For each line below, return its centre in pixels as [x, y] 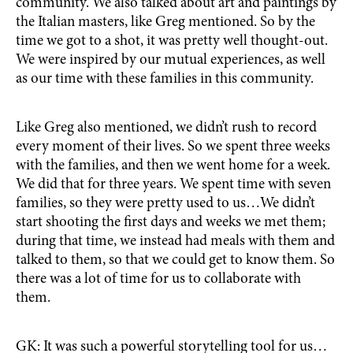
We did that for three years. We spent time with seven [173, 185]
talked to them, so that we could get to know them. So [175, 260]
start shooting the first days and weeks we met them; [171, 223]
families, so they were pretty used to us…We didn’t [165, 204]
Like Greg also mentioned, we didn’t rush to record [166, 128]
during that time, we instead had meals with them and [175, 242]
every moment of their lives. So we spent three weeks [173, 147]
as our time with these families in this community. [165, 79]
